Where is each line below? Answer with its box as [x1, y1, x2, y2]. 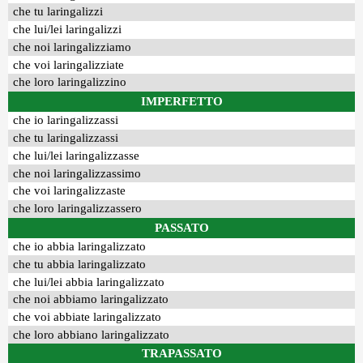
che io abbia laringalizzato [13, 239, 147, 253]
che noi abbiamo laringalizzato [13, 293, 169, 306]
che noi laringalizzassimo [13, 166, 142, 180]
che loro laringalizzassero [13, 202, 143, 216]
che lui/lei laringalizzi [13, 23, 122, 36]
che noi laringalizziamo [13, 40, 132, 53]
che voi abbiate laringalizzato [13, 310, 162, 324]
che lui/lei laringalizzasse [13, 148, 140, 162]
